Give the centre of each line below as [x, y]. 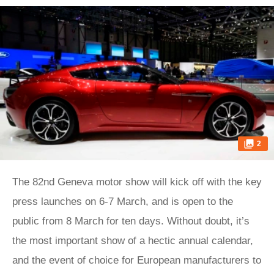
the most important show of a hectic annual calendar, [133, 241]
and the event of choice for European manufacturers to [137, 260]
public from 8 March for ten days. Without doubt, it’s [131, 221]
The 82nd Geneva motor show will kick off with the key [137, 182]
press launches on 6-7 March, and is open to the [123, 202]
